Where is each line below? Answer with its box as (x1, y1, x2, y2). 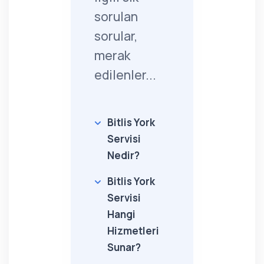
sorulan (94, 8, 138, 25)
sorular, (94, 28, 138, 44)
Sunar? (107, 240, 141, 254)
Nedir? (107, 148, 140, 162)
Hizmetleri (107, 224, 159, 237)
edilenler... (94, 67, 156, 83)
